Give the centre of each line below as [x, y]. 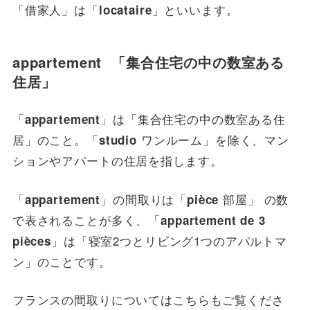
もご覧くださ [247, 300]
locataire [125, 10]
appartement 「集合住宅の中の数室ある [148, 62]
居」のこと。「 [55, 140]
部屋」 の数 [254, 199]
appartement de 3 [213, 220]
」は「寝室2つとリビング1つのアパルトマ [170, 240]
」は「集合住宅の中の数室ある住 [193, 119]
